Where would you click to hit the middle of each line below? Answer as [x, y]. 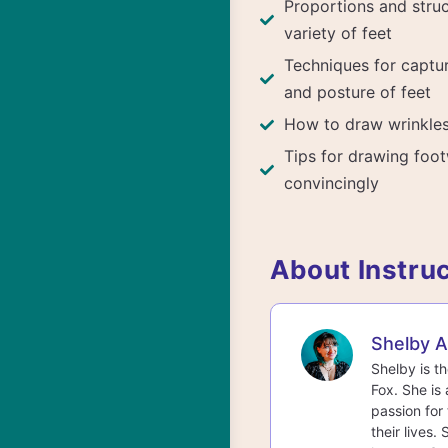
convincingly [336, 183]
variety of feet [338, 33]
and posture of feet [357, 92]
